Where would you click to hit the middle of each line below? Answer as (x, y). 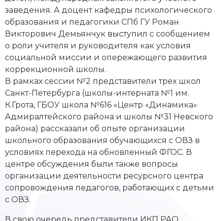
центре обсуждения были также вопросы (92, 164)
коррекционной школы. (55, 69)
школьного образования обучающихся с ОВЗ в (102, 140)
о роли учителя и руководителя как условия (98, 45)
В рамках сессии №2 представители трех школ (103, 81)
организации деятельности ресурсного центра (104, 176)
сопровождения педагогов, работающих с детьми (110, 187)
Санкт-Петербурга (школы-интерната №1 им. (97, 93)
